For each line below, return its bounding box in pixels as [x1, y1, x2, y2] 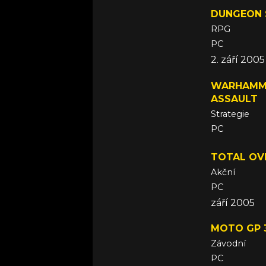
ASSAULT [211, 93, 258, 104]
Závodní [211, 237, 246, 249]
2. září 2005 [211, 54, 265, 66]
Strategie [211, 108, 249, 119]
